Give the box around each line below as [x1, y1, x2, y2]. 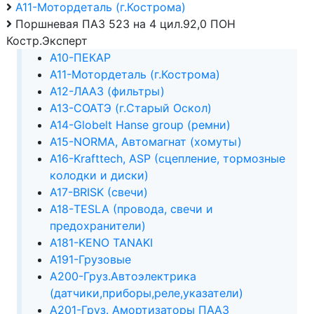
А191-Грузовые [49, 252, 131, 266]
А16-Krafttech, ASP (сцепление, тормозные [49, 151, 285, 165]
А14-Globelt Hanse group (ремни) [49, 117, 231, 132]
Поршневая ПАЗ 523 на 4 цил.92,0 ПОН [15, 16, 235, 31]
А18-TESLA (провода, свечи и [49, 201, 213, 216]
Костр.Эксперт [6, 33, 88, 48]
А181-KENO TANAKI [49, 235, 153, 250]
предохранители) [49, 218, 146, 233]
